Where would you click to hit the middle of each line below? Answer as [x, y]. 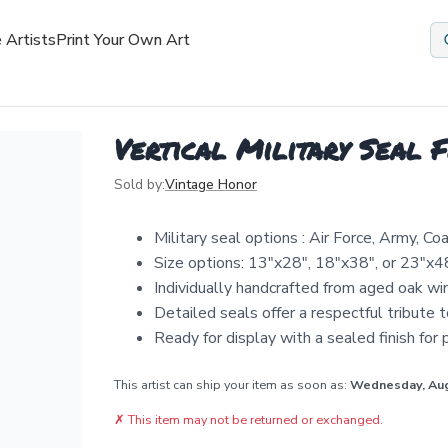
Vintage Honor [211, 184]
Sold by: [139, 184]
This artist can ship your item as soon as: [232, 384]
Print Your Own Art [122, 40]
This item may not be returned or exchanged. [255, 419]
